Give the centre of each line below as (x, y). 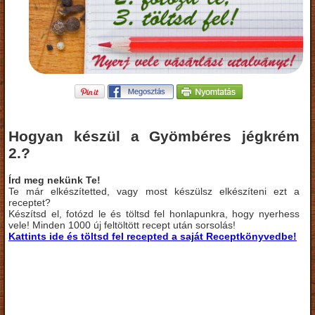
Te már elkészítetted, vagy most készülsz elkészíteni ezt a (154, 191)
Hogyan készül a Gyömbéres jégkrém (154, 136)
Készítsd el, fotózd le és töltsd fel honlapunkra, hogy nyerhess (154, 213)
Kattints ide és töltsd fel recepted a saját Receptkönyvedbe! (153, 236)
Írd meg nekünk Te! (54, 180)
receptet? (30, 202)
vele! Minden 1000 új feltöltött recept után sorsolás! (122, 225)
